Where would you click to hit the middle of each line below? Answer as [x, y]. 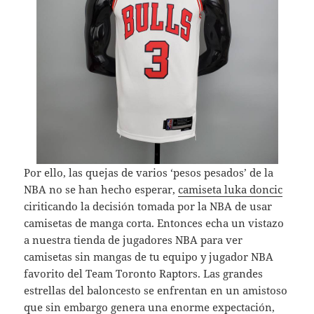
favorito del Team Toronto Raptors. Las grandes [144, 274]
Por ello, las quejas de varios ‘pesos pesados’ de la [149, 173]
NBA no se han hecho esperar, [101, 190]
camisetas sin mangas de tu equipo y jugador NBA [149, 257]
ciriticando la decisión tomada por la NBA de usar [148, 206]
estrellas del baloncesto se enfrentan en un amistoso [156, 291]
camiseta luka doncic [231, 190]
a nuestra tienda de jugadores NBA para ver [134, 240]
